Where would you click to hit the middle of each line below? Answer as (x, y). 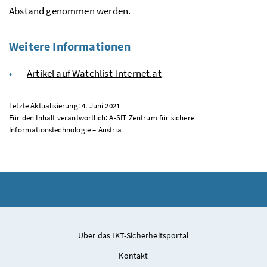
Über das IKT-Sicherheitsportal (133, 236)
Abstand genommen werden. (70, 11)
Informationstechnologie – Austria (65, 130)
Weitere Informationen (70, 46)
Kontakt (133, 256)
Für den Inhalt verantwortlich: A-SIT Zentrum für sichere (102, 118)
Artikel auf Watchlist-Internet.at (94, 74)
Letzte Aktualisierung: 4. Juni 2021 (65, 106)
